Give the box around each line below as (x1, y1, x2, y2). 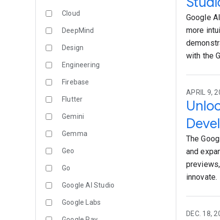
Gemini (62, 112, 84, 120)
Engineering (62, 61, 100, 69)
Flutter (62, 95, 83, 103)
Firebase (62, 78, 89, 86)
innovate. (186, 172, 217, 182)
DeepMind (62, 27, 94, 34)
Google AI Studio (62, 181, 115, 189)
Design (62, 44, 84, 52)
